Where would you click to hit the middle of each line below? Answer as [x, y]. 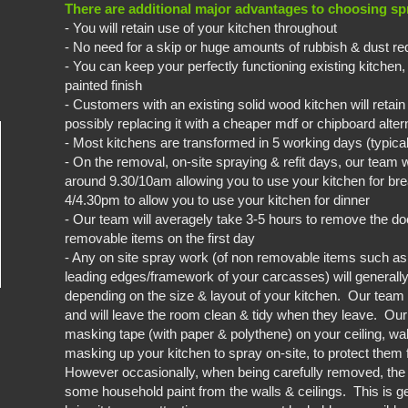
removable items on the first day [160, 239]
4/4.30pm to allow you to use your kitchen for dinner [218, 200]
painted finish [104, 86]
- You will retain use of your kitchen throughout [201, 28]
